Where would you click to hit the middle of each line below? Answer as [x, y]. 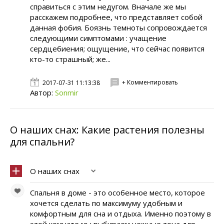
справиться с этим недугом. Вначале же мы [108, 6]
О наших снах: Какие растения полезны [107, 130]
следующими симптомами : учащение [98, 38]
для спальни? [42, 142]
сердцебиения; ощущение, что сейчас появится [117, 48]
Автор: [42, 92]
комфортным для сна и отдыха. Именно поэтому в [120, 213]
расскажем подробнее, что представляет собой [116, 17]
